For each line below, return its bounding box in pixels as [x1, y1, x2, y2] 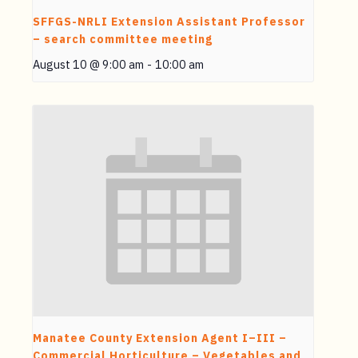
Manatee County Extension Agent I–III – [33, 330, 287, 345]
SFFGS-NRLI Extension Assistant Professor [33, 14, 305, 30]
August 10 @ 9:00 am [33, 57, 144, 73]
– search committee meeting [33, 32, 213, 47]
